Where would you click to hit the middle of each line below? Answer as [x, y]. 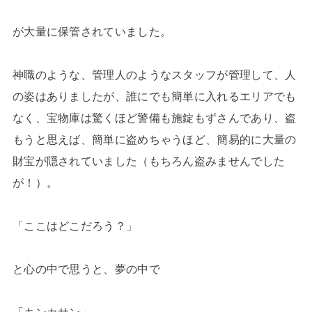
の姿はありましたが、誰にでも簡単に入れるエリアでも [154, 96]
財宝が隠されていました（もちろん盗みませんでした [149, 161]
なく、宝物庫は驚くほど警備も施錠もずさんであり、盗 [154, 117]
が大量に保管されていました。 [92, 31]
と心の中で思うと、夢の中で [86, 268]
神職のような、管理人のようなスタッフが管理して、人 [154, 74]
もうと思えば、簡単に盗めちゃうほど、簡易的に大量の [154, 139]
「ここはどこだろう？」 [75, 225]
